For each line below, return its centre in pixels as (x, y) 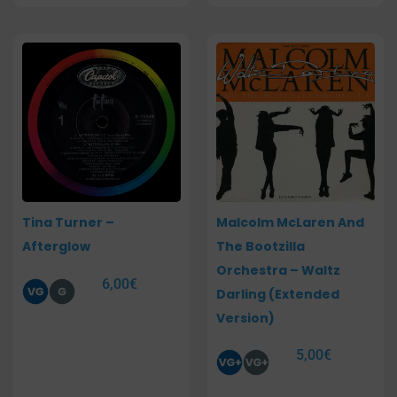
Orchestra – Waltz (278, 271)
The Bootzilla (261, 247)
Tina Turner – (68, 223)
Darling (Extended (278, 295)
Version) (245, 319)
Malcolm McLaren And (290, 223)
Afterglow (56, 247)
